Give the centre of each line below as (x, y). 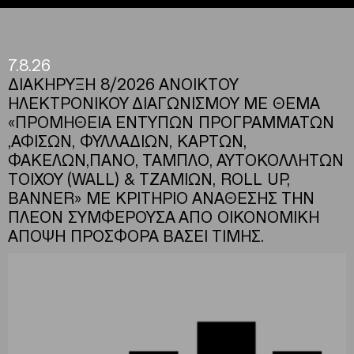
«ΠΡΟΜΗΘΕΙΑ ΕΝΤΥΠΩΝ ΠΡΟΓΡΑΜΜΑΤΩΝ (171, 121)
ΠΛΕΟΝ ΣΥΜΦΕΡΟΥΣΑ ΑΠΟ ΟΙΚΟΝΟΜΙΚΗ (164, 216)
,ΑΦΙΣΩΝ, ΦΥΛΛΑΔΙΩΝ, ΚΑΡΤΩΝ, (127, 140)
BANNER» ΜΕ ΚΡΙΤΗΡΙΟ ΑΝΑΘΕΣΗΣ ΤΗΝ (161, 197)
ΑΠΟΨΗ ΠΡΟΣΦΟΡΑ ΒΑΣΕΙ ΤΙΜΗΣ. (136, 235)
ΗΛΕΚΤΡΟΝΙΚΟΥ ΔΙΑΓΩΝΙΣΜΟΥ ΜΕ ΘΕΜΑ (164, 102)
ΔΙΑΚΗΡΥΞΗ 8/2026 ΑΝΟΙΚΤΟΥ (123, 83)
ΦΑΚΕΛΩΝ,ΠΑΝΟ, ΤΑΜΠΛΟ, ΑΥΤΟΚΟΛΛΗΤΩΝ (176, 159)
